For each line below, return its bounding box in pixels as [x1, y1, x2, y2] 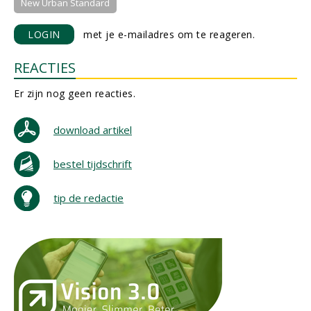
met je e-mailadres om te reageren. [74, 28, 255, 41]
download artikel [53, 123, 132, 137]
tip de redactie [53, 191, 124, 205]
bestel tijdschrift [53, 157, 132, 171]
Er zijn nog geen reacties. [14, 87, 135, 100]
